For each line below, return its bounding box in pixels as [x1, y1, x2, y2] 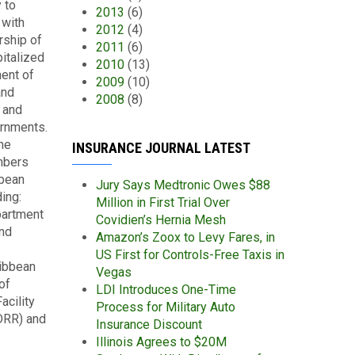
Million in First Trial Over [96, 195, 230, 210]
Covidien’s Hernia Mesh [96, 212, 226, 227]
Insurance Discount [96, 317, 202, 332]
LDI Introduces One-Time [96, 282, 236, 297]
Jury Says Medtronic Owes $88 [96, 177, 270, 193]
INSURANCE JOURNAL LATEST [72, 139, 250, 156]
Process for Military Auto [96, 300, 235, 315]
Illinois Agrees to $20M [96, 334, 227, 349]
